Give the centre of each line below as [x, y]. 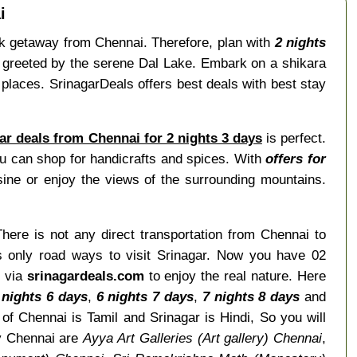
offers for [296, 159]
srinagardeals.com [85, 275]
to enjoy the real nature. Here [235, 275]
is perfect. [294, 138]
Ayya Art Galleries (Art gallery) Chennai [203, 337]
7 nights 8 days [251, 296]
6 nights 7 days [145, 296]
